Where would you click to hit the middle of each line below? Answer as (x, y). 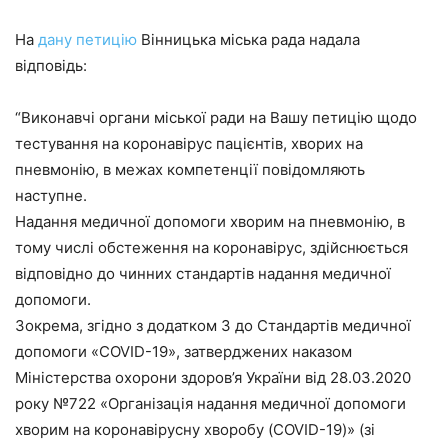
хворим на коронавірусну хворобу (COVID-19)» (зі (195, 429)
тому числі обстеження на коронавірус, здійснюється (211, 247)
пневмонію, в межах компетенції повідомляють (190, 169)
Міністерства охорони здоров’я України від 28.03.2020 (213, 377)
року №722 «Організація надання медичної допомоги (210, 403)
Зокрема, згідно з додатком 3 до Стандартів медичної (213, 325)
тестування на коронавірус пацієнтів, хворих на (189, 143)
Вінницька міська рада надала (248, 39)
